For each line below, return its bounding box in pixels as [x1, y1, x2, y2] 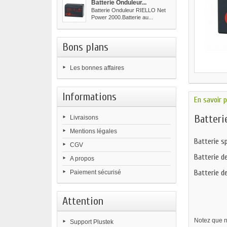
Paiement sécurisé [70, 169, 121, 176]
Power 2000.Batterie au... [91, 14, 153, 20]
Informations [62, 90, 117, 103]
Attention [62, 195, 103, 208]
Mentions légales [70, 128, 117, 135]
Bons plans [62, 41, 108, 54]
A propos [70, 155, 94, 162]
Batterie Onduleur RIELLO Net [91, 7, 166, 13]
